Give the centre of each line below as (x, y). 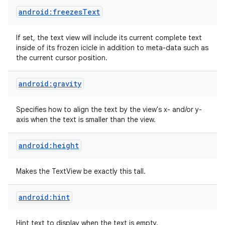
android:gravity (50, 84)
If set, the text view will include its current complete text (109, 38)
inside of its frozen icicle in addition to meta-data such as (112, 48)
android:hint (44, 197)
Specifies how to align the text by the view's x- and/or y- (109, 109)
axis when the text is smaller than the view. (87, 120)
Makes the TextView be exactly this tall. (82, 171)
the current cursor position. (63, 58)
